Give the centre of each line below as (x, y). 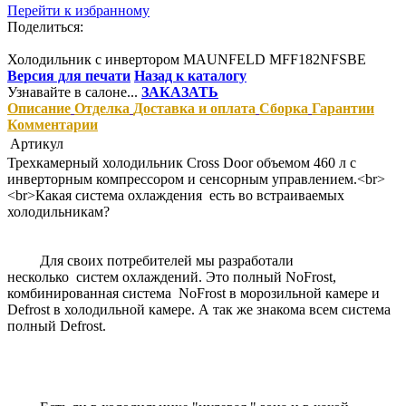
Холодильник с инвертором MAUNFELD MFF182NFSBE (187, 59)
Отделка (102, 108)
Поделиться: (45, 26)
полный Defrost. (57, 325)
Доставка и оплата (194, 108)
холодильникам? (58, 211)
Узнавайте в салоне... (72, 92)
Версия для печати (69, 75)
